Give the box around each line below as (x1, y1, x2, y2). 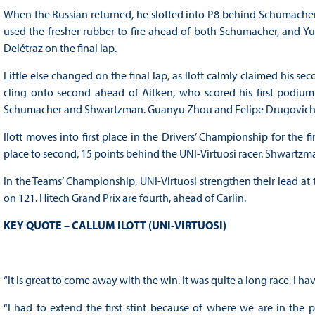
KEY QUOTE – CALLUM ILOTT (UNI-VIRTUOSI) (3, 218, 226, 233)
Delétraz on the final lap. (3, 41, 117, 56)
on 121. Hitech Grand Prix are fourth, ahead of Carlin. (3, 191, 246, 205)
